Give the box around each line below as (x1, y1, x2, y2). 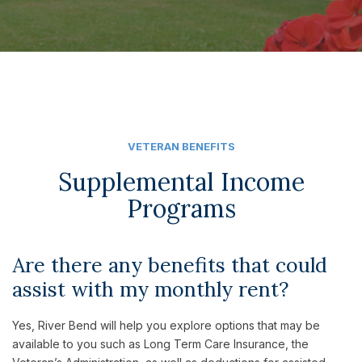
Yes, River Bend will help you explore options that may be (12, 318, 320, 332)
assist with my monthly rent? (12, 276, 288, 302)
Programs (126, 192, 236, 224)
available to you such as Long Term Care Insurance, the (12, 336, 309, 351)
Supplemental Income (57, 166, 305, 197)
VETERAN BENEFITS (127, 139, 235, 153)
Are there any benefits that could (12, 251, 327, 278)
